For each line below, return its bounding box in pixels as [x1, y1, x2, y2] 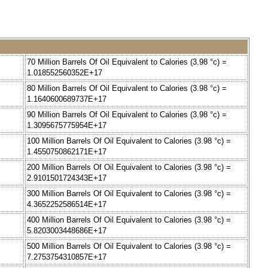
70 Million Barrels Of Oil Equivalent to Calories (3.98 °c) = [27, 57, 227, 67]
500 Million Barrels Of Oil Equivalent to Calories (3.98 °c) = [27, 242, 231, 251]
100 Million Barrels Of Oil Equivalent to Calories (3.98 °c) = [27, 136, 231, 146]
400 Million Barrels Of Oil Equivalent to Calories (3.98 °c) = [27, 215, 231, 225]
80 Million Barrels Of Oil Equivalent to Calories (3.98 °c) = [27, 84, 227, 93]
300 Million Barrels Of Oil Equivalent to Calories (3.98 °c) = [27, 189, 231, 199]
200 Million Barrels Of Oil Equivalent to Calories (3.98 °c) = [27, 163, 231, 172]
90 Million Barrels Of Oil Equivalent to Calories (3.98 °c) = [27, 110, 227, 120]
